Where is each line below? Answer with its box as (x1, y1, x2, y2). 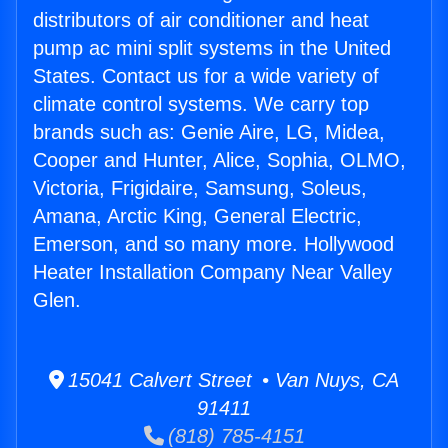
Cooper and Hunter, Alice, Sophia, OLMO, (33, 149, 406, 172)
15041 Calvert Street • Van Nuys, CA (64, 369, 399, 392)
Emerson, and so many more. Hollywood (33, 233, 394, 256)
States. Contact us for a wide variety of (33, 65, 379, 88)
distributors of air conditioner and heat (33, 9, 369, 32)
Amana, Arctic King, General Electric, (33, 205, 362, 228)
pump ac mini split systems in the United (33, 37, 391, 60)
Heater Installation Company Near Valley (33, 261, 392, 284)
